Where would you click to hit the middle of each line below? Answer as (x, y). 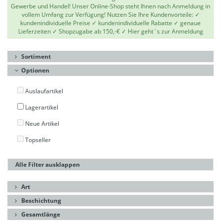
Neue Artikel (41, 124)
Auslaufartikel (43, 91)
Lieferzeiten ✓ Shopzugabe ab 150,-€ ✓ (73, 31)
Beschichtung (40, 201)
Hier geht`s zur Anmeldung (165, 31)
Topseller (37, 140)
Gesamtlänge (40, 214)
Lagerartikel (41, 107)
